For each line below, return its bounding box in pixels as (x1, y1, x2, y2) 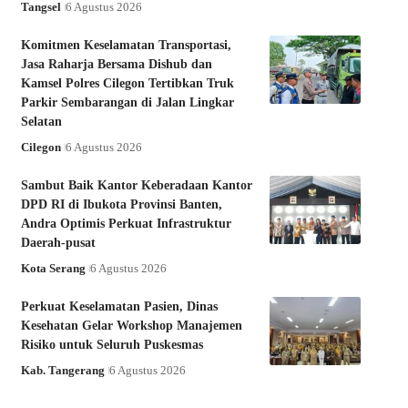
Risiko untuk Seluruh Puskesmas (20, 338, 203, 352)
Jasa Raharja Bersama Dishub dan (20, 57, 212, 72)
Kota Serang (20, 261, 86, 276)
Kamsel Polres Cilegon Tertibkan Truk (20, 76, 234, 91)
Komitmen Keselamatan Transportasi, (20, 38, 231, 53)
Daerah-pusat (20, 236, 96, 250)
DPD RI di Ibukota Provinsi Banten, (20, 198, 222, 212)
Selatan (20, 115, 62, 129)
